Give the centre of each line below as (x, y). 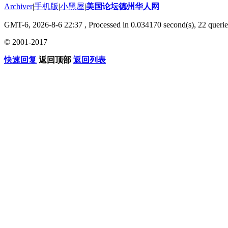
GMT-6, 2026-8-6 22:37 (43, 24)
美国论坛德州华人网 (123, 6)
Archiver (18, 6)
